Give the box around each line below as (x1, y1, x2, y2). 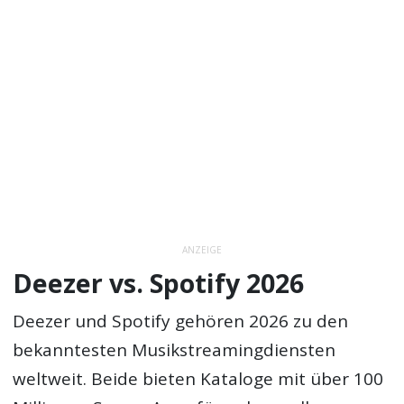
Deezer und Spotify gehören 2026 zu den (13, 309, 349, 334)
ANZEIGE (182, 243, 222, 257)
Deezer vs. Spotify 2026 (13, 265, 305, 300)
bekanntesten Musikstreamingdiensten (13, 338, 336, 363)
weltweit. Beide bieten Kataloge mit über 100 (13, 367, 384, 391)
